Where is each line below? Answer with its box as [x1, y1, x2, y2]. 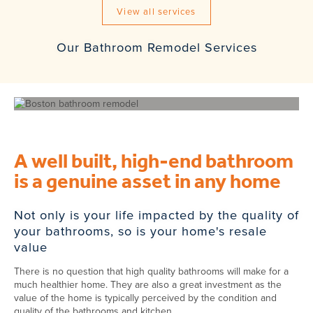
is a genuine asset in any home [14, 163, 281, 202]
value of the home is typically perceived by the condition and [14, 291, 277, 305]
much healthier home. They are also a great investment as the [14, 277, 282, 291]
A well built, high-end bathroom [14, 143, 293, 182]
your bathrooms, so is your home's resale [14, 221, 267, 240]
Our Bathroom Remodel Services [56, 38, 257, 56]
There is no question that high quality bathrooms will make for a [14, 264, 289, 278]
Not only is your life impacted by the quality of [14, 205, 299, 224]
